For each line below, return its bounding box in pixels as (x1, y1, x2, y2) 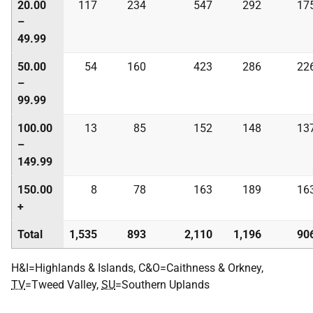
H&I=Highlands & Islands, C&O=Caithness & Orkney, (11, 261, 263, 275)
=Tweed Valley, (25, 278, 101, 291)
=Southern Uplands (115, 278, 210, 291)
